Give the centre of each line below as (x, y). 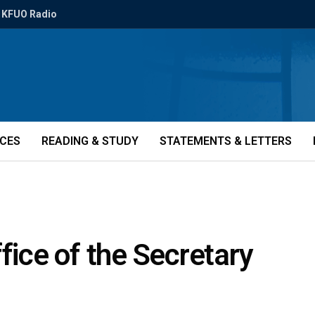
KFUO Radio (29, 14)
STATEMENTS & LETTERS (226, 141)
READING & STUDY (90, 141)
